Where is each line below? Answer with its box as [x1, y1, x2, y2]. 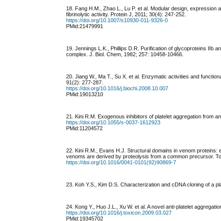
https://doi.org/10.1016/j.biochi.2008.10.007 [66, 85, 169, 92]
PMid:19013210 [66, 91, 104, 98]
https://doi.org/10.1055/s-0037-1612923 [66, 119, 161, 126]
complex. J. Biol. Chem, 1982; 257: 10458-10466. [66, 51, 184, 58]
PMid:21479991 [66, 23, 104, 30]
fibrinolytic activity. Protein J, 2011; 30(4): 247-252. [66, 11, 186, 18]
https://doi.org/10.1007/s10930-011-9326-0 [66, 17, 168, 24]
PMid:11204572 [66, 125, 103, 132]
